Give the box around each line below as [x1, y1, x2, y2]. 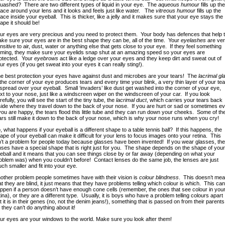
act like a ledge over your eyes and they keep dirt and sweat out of [58, 55, 221, 61]
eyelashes [180, 37, 206, 43]
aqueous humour [158, 2, 199, 8]
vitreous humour [155, 8, 195, 14]
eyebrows [34, 55, 58, 61]
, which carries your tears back [146, 97, 222, 103]
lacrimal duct [116, 97, 147, 103]
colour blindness [139, 174, 179, 180]
